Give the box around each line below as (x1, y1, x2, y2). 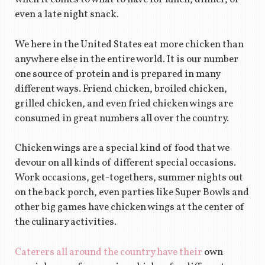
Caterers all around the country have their (14, 245, 202, 259)
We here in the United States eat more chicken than (14, 37, 244, 51)
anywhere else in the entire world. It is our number (14, 52, 238, 66)
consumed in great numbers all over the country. (14, 111, 229, 125)
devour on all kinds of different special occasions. (14, 156, 236, 170)
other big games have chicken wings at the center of (14, 201, 245, 215)
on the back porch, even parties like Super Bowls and (14, 186, 249, 200)
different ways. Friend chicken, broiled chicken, (14, 82, 227, 96)
